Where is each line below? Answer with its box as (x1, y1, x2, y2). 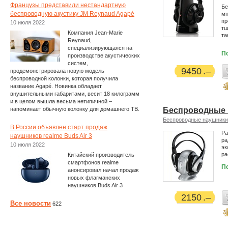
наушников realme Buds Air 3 (10, 132, 92, 139)
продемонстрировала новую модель (10, 68, 104, 74)
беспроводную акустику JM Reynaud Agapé (10, 10, 134, 17)
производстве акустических (68, 52, 140, 59)
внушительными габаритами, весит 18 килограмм (10, 91, 139, 97)
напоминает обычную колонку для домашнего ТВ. (10, 106, 139, 112)
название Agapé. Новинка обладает (10, 83, 102, 89)
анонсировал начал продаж (68, 167, 138, 173)
